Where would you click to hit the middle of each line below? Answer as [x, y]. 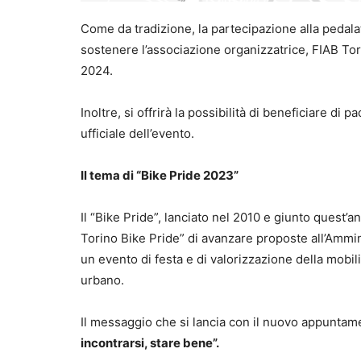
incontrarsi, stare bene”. [150, 342]
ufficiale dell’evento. [137, 133]
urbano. [102, 280]
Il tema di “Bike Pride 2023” [160, 175]
